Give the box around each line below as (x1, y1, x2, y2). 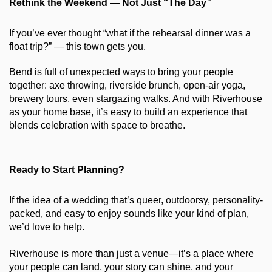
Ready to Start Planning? (9, 165, 124, 175)
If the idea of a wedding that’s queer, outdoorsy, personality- (9, 195, 263, 206)
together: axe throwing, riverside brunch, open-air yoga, (9, 80, 245, 91)
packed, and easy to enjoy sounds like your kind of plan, (9, 208, 249, 219)
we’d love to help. (9, 222, 84, 233)
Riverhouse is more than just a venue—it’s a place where (9, 248, 254, 259)
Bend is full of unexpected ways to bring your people (9, 67, 233, 78)
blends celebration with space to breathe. (9, 120, 185, 131)
